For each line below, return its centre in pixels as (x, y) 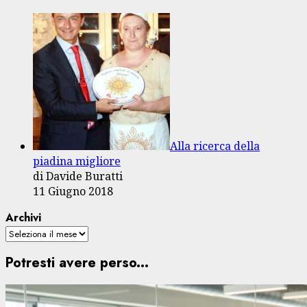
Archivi (23, 217)
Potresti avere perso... (77, 263)
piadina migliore (77, 161)
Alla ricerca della (215, 146)
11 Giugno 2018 (73, 191)
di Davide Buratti (78, 176)
